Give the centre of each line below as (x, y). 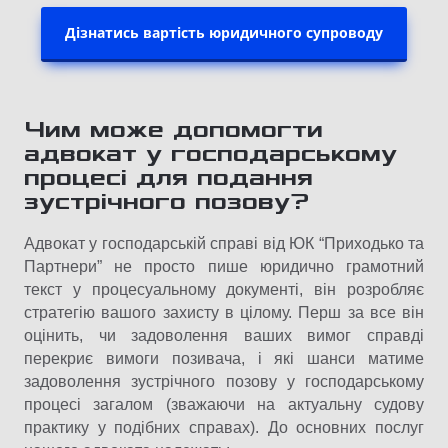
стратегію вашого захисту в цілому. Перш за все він (224, 313)
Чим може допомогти (173, 130)
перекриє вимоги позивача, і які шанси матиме (224, 359)
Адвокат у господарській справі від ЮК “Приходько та (224, 244)
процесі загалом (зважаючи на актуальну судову (224, 405)
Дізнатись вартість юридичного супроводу (224, 33)
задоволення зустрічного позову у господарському (224, 382)
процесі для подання (168, 178)
